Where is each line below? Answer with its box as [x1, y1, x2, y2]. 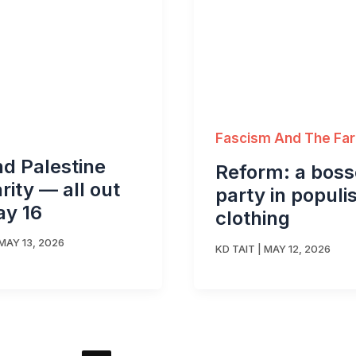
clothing [215, 207, 290, 230]
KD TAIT [215, 242, 255, 255]
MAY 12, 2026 [264, 242, 331, 255]
